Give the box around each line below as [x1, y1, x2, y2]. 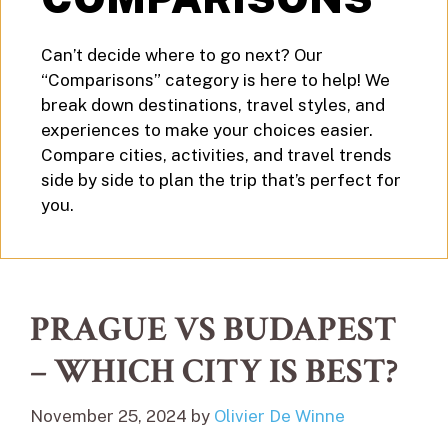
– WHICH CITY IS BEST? [30, 348, 398, 394]
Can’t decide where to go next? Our [41, 44, 323, 65]
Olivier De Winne [214, 406, 345, 427]
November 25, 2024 [30, 406, 187, 427]
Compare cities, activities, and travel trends [41, 144, 392, 165]
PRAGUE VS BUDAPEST [30, 306, 397, 352]
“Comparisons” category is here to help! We [41, 69, 390, 90]
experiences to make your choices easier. [41, 119, 373, 140]
